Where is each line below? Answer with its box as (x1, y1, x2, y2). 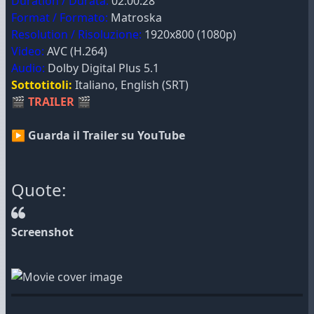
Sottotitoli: (11, 77, 75, 93)
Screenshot (11, 224, 74, 240)
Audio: (11, 60, 45, 76)
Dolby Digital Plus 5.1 (45, 60, 159, 76)
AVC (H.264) (44, 43, 107, 59)
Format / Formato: (11, 10, 108, 25)
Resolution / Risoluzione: (11, 27, 142, 42)
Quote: (11, 178, 66, 201)
